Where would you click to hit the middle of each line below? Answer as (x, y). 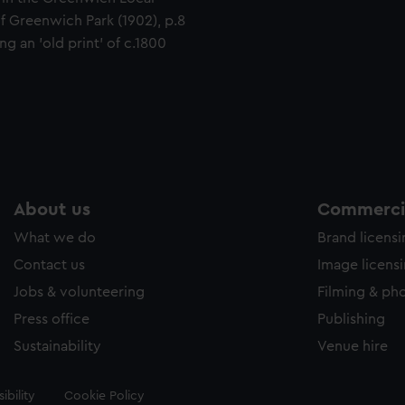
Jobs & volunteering (79, 292)
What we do (55, 238)
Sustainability (57, 346)
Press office (52, 319)
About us (52, 210)
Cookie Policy (104, 396)
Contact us (49, 265)
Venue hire (353, 346)
